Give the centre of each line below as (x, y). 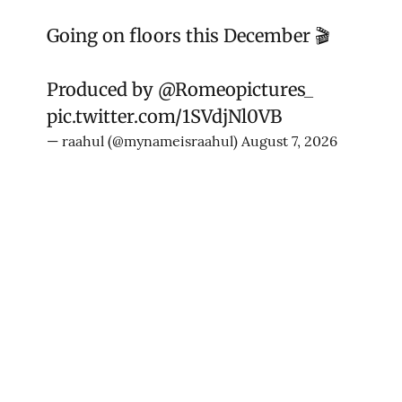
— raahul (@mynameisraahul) (144, 141)
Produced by (102, 90)
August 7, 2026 (289, 141)
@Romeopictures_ (236, 90)
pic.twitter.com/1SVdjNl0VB (164, 117)
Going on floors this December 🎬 (188, 36)
